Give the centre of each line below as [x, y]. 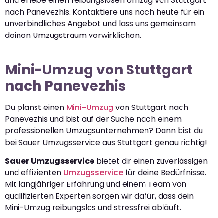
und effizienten [34, 173]
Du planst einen [36, 107]
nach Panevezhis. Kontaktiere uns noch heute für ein [105, 12]
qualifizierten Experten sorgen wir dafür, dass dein [99, 196]
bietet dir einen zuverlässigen [151, 161]
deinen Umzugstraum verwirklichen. [73, 35]
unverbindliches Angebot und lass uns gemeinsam [100, 23]
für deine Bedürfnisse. [165, 173]
